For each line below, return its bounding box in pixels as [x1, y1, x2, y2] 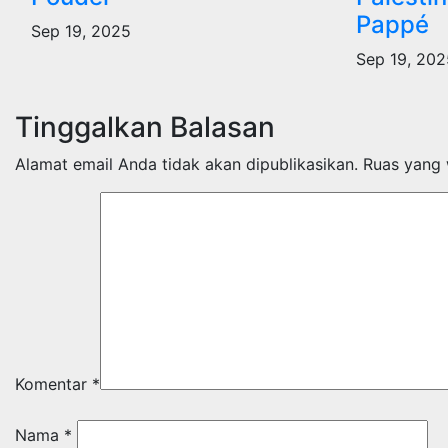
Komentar [15, 373, 92, 394]
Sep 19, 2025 [31, 20, 131, 41]
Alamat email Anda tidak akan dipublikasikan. [15, 153, 358, 174]
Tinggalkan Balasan [15, 109, 275, 144]
